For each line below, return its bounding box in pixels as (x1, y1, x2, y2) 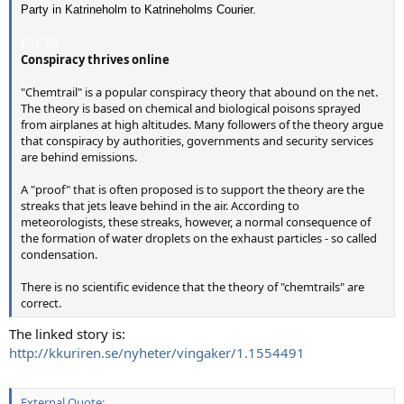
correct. (21, 295, 61, 311)
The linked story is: (9, 324, 125, 343)
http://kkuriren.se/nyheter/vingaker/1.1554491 (9, 343, 305, 362)
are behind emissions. (21, 149, 137, 165)
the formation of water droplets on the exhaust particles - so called (21, 230, 377, 246)
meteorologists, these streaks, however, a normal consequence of (21, 214, 371, 230)
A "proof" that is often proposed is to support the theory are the (21, 181, 364, 197)
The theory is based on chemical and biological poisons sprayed (21, 100, 361, 116)
